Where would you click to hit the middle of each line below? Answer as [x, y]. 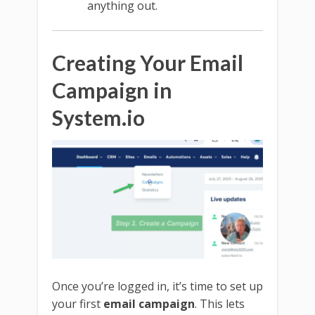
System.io [98, 118]
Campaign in [112, 90]
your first [78, 304]
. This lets [220, 304]
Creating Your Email [148, 63]
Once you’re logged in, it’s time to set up [157, 287]
